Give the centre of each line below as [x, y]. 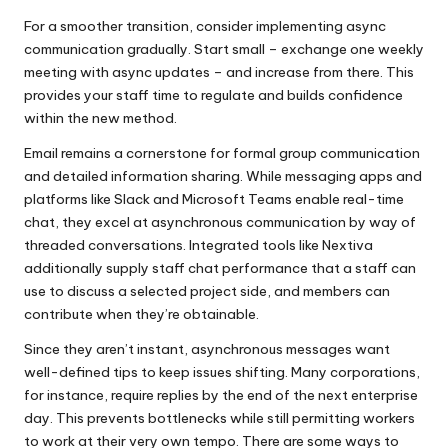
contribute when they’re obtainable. [141, 313]
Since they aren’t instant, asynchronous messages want [207, 348]
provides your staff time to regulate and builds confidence [213, 94]
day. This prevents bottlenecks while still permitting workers [219, 417]
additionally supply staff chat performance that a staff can [220, 267]
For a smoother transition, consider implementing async [205, 25]
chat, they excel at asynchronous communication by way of [220, 221]
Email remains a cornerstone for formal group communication [222, 152]
